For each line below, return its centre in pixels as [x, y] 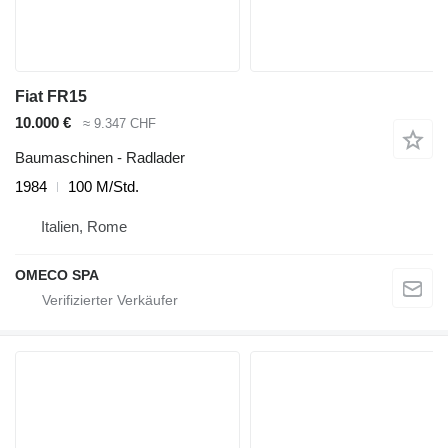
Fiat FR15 [51, 97]
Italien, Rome [84, 226]
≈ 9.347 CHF [119, 124]
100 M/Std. [103, 186]
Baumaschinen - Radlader [100, 157]
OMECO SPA [57, 274]
